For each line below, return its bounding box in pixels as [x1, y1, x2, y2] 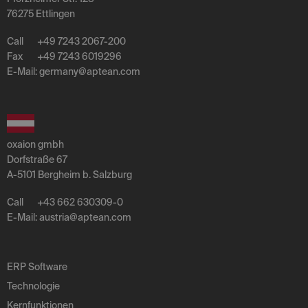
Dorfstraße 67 [7, 155, 67, 165]
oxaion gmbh [7, 140, 64, 150]
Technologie [7, 281, 60, 291]
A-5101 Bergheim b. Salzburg [7, 170, 132, 180]
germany [39, 67, 78, 77]
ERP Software [7, 262, 67, 272]
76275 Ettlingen [7, 9, 75, 19]
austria [39, 212, 69, 223]
